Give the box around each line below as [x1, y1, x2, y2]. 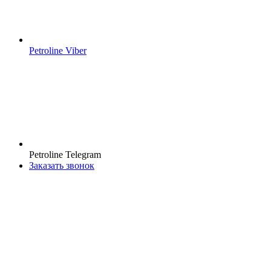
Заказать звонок [29, 160, 94, 171]
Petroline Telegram [29, 149, 101, 160]
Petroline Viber [29, 45, 87, 56]
